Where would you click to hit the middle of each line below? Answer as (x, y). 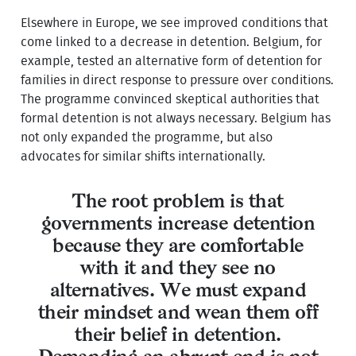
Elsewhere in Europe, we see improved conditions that (175, 23)
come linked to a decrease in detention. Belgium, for (172, 42)
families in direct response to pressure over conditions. (178, 80)
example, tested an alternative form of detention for (172, 61)
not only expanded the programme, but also (147, 137)
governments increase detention (178, 224)
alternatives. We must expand (178, 291)
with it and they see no (178, 269)
